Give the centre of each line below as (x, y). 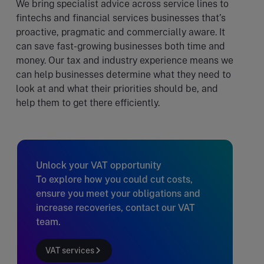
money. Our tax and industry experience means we (125, 60)
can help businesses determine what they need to (123, 74)
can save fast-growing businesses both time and (121, 46)
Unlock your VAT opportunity (99, 165)
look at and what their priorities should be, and (117, 88)
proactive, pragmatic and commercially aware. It (121, 32)
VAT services (70, 250)
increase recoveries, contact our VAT (115, 207)
